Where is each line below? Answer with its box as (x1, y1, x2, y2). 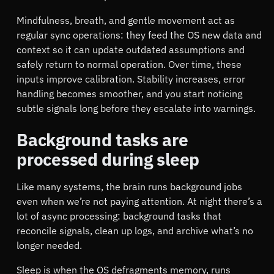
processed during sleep (17, 148, 200, 171)
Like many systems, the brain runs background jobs (17, 180, 243, 193)
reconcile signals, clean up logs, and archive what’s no (17, 224, 254, 237)
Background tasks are (17, 128, 188, 152)
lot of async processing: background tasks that (17, 210, 222, 223)
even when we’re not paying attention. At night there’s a (17, 195, 263, 208)
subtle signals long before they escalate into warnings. (17, 102, 256, 115)
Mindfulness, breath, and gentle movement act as (17, 14, 235, 27)
